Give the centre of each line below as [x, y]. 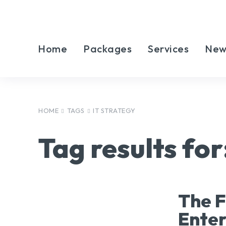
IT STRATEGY [114, 110]
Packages [107, 49]
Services [168, 49]
